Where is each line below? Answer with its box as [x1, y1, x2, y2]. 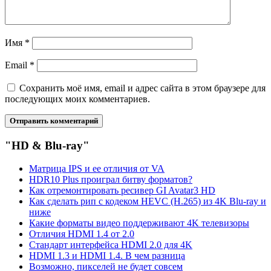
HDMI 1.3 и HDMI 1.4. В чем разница [29, 250, 185, 261]
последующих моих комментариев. [5, 93, 150, 104]
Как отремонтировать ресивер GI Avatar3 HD [29, 185, 215, 196]
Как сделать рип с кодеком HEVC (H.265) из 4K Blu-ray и [29, 196, 266, 207]
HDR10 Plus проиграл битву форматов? [29, 174, 192, 185]
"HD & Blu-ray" [5, 139, 90, 152]
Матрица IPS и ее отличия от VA [29, 163, 165, 174]
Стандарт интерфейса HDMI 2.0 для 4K [29, 240, 192, 250]
